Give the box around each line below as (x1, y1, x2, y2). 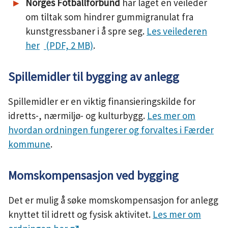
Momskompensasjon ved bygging (8, 167, 179, 183)
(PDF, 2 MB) (44, 39, 93, 51)
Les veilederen (147, 25, 207, 37)
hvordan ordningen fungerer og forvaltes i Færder (8, 124, 214, 136)
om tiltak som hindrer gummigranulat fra (25, 11, 193, 23)
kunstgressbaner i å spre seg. (25, 25, 147, 37)
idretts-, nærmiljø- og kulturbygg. (8, 109, 147, 122)
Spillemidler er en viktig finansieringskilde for (8, 95, 195, 107)
